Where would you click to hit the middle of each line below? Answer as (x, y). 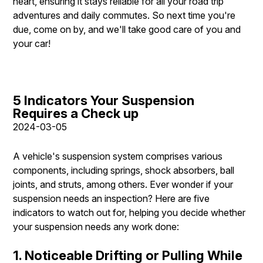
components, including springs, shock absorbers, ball (124, 170)
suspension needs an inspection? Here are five (111, 198)
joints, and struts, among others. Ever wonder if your (123, 184)
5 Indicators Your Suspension (104, 100)
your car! (32, 43)
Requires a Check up (76, 113)
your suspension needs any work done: (96, 226)
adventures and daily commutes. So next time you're (124, 15)
